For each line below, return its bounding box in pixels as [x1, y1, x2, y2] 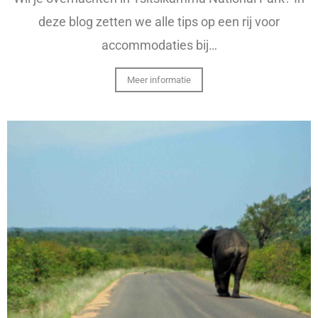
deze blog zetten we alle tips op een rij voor [38, 13, 280, 29]
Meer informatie [127, 74, 191, 85]
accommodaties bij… [101, 37, 217, 53]
